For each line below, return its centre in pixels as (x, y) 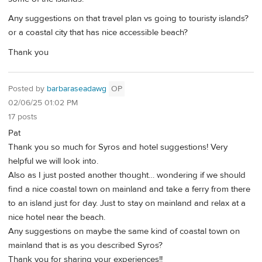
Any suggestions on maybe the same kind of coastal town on (124, 232)
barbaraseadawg (77, 89)
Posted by (27, 89)
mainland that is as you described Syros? (85, 246)
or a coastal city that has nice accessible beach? (98, 33)
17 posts (23, 117)
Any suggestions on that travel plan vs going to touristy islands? (128, 19)
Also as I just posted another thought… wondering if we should (127, 175)
